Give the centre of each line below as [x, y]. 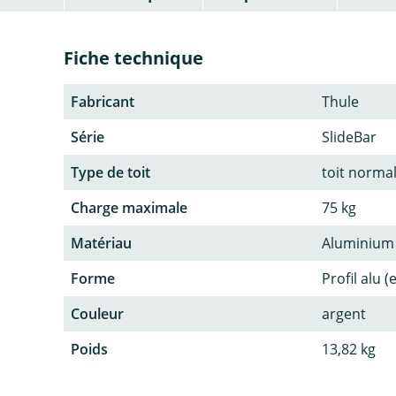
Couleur [97, 313]
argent [344, 313]
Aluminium [358, 243]
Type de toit [110, 172]
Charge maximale [129, 207]
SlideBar [349, 137]
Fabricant [103, 101]
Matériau [101, 243]
